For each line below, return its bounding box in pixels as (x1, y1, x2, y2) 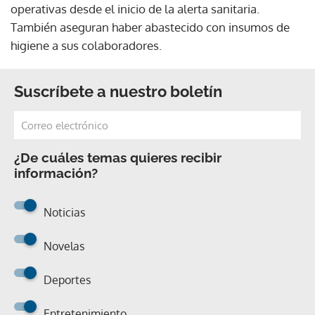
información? (14, 165, 98, 181)
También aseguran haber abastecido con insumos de (11, 20, 290, 34)
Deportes (44, 273, 91, 287)
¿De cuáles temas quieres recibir (14, 150, 221, 165)
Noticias (44, 205, 85, 219)
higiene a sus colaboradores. (11, 38, 162, 53)
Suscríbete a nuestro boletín (14, 82, 222, 101)
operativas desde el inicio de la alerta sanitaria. (11, 1, 259, 16)
